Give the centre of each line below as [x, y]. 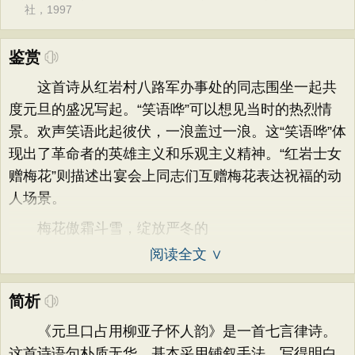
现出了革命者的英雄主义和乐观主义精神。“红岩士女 [175, 154]
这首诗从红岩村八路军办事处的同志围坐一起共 [173, 87]
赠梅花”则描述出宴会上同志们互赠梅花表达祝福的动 [175, 176]
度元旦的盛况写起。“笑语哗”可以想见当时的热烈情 [170, 109]
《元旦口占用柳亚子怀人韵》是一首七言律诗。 [173, 331]
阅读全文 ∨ [186, 254]
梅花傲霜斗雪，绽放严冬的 [109, 228]
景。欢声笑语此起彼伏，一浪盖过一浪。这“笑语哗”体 [177, 132]
